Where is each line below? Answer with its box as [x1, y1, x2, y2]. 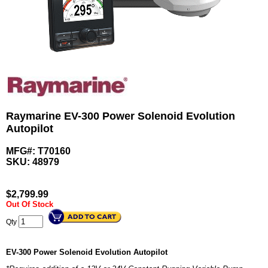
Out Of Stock [6, 200, 53, 209]
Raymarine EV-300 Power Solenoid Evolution [6, 110, 235, 123]
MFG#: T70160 [6, 146, 71, 157]
